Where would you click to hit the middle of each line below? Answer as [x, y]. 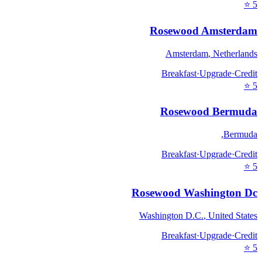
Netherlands [235, 53]
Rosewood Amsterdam [204, 31]
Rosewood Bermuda [209, 112]
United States [233, 215]
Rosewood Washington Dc [194, 192]
